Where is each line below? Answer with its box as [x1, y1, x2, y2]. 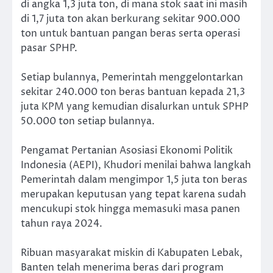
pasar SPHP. [21, 41, 77, 55]
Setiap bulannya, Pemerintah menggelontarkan [21, 70, 243, 84]
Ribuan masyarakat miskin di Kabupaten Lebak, [21, 246, 243, 260]
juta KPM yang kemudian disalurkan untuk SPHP [21, 99, 249, 113]
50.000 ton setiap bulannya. [21, 114, 155, 128]
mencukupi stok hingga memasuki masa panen [21, 202, 240, 216]
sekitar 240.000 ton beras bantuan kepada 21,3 [21, 85, 245, 99]
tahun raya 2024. [21, 216, 102, 230]
